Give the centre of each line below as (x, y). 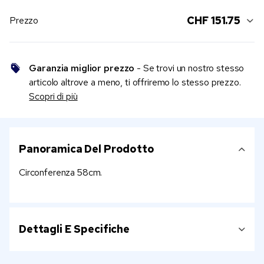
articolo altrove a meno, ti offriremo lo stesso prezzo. (136, 82)
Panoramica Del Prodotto (87, 149)
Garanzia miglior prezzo (82, 68)
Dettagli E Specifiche (75, 229)
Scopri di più (53, 97)
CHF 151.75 (214, 21)
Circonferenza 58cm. (61, 173)
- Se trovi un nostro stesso (189, 68)
